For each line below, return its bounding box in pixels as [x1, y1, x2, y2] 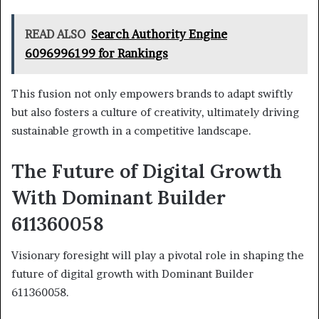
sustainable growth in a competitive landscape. [11, 123, 251, 137]
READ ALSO [25, 26, 85, 41]
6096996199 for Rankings [25, 46, 168, 61]
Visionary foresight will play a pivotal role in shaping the [11, 249, 304, 263]
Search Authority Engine [91, 26, 227, 41]
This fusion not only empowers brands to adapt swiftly [11, 86, 293, 100]
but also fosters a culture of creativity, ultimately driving [11, 105, 299, 119]
